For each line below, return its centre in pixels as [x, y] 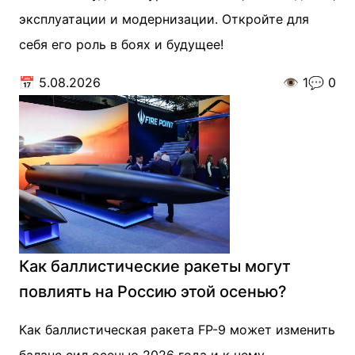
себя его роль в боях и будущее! [121, 44]
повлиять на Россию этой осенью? [153, 292]
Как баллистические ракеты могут [155, 266]
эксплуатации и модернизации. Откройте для [164, 19]
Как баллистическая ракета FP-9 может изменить [177, 330]
